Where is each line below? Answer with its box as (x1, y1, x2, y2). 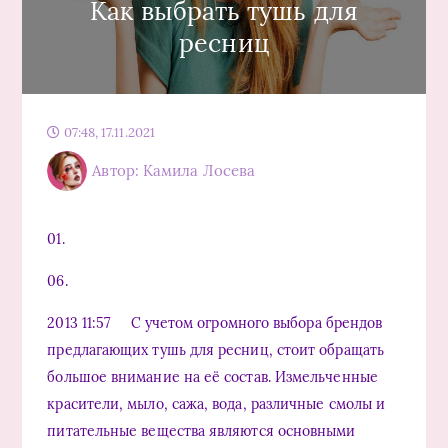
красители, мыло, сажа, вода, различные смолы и (47, 394, 386, 413)
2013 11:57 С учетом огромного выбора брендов (47, 313, 383, 332)
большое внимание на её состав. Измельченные (47, 367, 378, 386)
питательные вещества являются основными (47, 421, 356, 440)
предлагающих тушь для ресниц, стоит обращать (47, 340, 384, 359)
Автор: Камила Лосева (92, 161, 256, 181)
